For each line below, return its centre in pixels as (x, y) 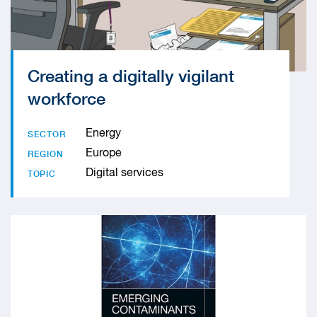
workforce (67, 98)
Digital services (125, 173)
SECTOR (47, 134)
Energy (103, 134)
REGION (46, 154)
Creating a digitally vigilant (131, 76)
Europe (104, 154)
